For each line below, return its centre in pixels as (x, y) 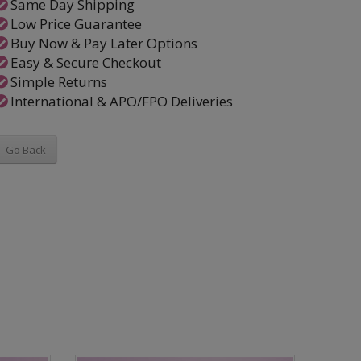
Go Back (25, 149)
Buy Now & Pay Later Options (102, 43)
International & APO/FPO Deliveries (120, 101)
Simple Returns (57, 82)
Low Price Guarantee (74, 24)
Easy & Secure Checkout (84, 62)
